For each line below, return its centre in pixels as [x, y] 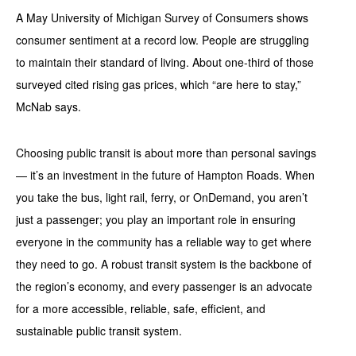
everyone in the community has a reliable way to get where [164, 242]
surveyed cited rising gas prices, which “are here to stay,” [159, 85]
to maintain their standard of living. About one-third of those [165, 62]
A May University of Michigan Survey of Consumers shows [162, 18]
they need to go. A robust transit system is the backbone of [164, 264]
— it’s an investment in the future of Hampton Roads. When [165, 175]
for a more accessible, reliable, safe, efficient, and [141, 309]
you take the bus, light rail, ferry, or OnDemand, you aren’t [162, 197]
